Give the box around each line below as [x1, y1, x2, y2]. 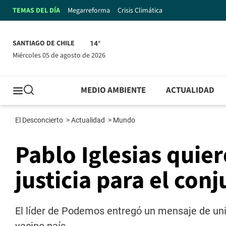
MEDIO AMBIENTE [81, 84, 146, 97]
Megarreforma [68, 5, 110, 16]
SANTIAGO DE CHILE [13, 38, 75, 49]
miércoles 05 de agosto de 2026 [18, 50, 105, 61]
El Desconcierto [15, 116, 65, 125]
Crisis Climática [118, 5, 162, 16]
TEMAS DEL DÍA [13, 5, 60, 16]
